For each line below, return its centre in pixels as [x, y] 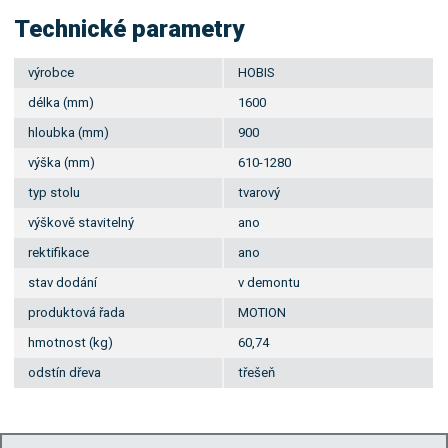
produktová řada [77, 312]
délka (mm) [61, 102]
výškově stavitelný [81, 222]
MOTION [262, 312]
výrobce [51, 72]
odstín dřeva [65, 372]
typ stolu [54, 192]
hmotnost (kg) [71, 342]
